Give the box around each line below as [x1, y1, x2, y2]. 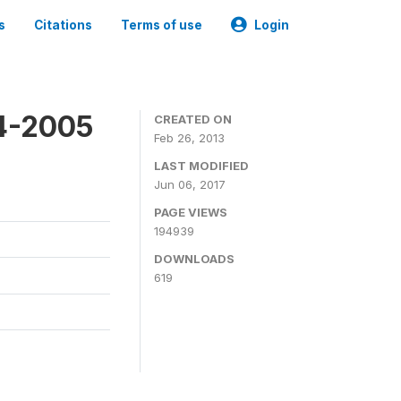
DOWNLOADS [154, 252, 235, 266]
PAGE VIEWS [154, 205, 227, 219]
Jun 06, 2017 [154, 177, 226, 192]
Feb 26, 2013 [154, 131, 225, 145]
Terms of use [121, 18, 202, 32]
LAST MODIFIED [154, 158, 249, 173]
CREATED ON [154, 112, 232, 126]
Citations [34, 18, 92, 32]
